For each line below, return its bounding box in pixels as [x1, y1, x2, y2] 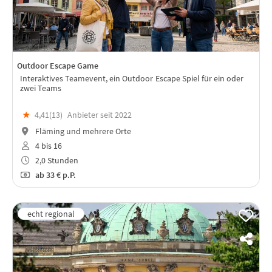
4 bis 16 [33, 140, 62, 152]
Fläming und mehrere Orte [33, 126, 131, 137]
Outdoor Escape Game [17, 60, 98, 72]
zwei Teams [20, 83, 61, 94]
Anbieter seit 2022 [67, 109, 132, 120]
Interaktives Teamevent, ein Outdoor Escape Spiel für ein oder [20, 73, 243, 84]
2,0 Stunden [33, 155, 78, 166]
